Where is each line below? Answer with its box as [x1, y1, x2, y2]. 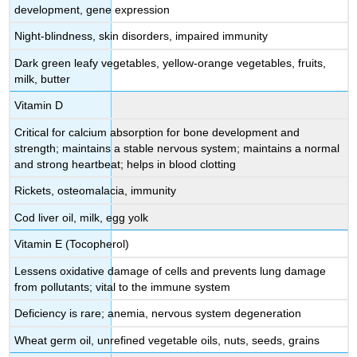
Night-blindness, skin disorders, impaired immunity [14, 29, 269, 43]
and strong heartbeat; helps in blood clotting [14, 157, 237, 171]
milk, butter [14, 72, 71, 85]
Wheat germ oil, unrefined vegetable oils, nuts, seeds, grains [14, 333, 320, 347]
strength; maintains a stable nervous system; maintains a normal [14, 141, 340, 155]
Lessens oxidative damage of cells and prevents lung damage [14, 264, 327, 277]
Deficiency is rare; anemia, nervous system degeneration [14, 307, 302, 320]
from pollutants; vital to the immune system [14, 280, 231, 293]
